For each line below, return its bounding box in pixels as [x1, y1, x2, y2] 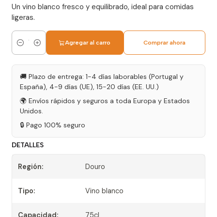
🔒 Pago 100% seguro [20, 121, 85, 130]
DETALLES [12, 141, 44, 149]
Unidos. [20, 107, 43, 116]
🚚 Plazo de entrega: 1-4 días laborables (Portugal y [20, 72, 184, 81]
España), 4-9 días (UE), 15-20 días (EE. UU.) [20, 82, 159, 92]
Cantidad [12, 44, 42, 53]
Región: [18, 162, 43, 171]
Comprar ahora [143, 39, 186, 46]
